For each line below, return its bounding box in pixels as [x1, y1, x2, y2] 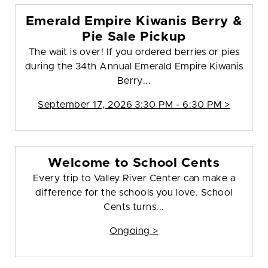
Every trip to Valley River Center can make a [32, 173, 236, 184]
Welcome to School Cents [48, 157, 220, 170]
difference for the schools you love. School [35, 188, 233, 198]
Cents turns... [103, 202, 165, 212]
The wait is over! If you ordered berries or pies [28, 47, 240, 57]
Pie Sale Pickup [82, 31, 186, 44]
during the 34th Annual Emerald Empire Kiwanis [25, 62, 243, 72]
